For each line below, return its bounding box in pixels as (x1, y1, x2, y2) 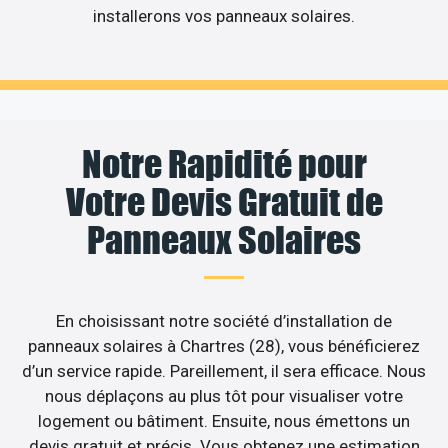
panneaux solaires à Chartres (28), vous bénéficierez (28, 335, 420, 356)
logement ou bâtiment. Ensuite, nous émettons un (38, 410, 410, 431)
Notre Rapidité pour (81, 141, 367, 186)
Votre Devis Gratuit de (65, 179, 383, 224)
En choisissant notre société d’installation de (56, 310, 392, 331)
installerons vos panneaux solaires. (93, 6, 355, 27)
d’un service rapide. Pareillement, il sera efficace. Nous (22, 360, 426, 381)
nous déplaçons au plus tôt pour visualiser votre (45, 385, 403, 406)
